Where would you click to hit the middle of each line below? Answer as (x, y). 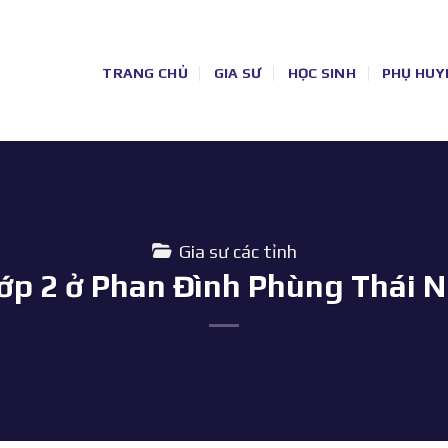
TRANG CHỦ (145, 73)
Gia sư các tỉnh (238, 251)
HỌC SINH (321, 73)
